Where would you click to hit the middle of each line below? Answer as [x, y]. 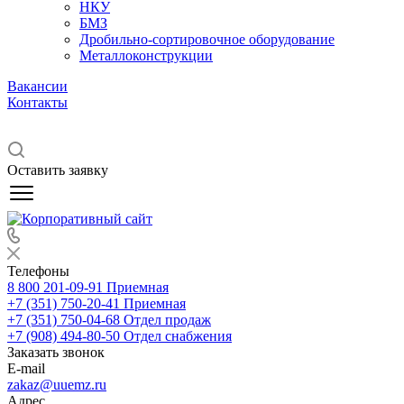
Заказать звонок [56, 352]
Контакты [37, 102]
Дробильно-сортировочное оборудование [207, 39]
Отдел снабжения [178, 336]
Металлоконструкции [146, 55]
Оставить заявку [58, 170]
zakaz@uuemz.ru [57, 385]
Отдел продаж [167, 320]
